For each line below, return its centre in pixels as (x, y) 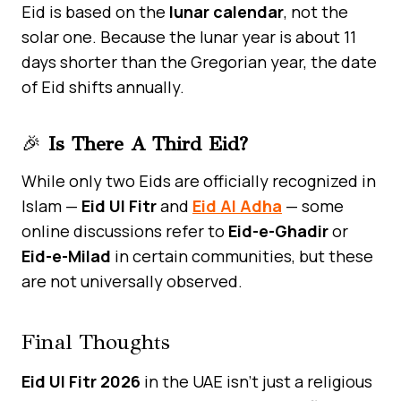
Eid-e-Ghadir (278, 230)
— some (313, 205)
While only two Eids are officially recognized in (199, 180)
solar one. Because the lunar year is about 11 (189, 36)
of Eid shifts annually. (103, 86)
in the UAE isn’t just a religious (256, 381)
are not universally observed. (132, 281)
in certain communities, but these (242, 256)
